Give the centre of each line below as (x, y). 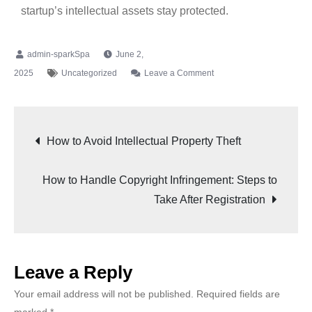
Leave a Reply (73, 272)
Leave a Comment (179, 73)
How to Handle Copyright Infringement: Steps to (160, 180)
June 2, (130, 54)
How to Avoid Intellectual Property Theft (144, 141)
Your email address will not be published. (104, 294)
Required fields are (238, 294)
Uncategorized (89, 73)
